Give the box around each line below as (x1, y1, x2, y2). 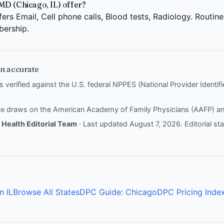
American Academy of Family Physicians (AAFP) (53, 104, 214, 113)
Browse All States (13, 186, 79, 197)
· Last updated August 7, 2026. (77, 119, 184, 128)
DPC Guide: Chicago (79, 186, 157, 197)
